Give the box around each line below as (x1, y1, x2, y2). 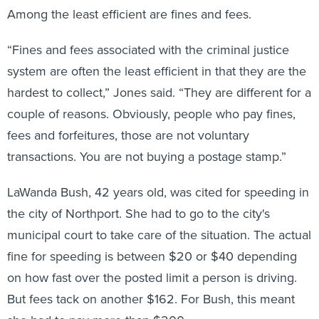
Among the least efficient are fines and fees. (7, 5, 251, 23)
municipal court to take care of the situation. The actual (7, 226, 311, 244)
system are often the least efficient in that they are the (7, 62, 306, 80)
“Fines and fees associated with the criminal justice (7, 41, 289, 59)
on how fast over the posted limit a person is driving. (7, 268, 297, 287)
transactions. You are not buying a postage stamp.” (7, 147, 286, 166)
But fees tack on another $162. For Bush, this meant (7, 290, 295, 308)
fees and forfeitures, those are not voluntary (7, 126, 249, 145)
